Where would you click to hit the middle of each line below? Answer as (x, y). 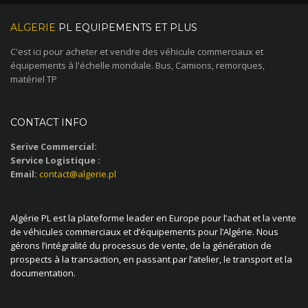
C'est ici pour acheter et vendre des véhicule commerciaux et (137, 52)
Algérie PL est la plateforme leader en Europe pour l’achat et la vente (153, 218)
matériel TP (34, 79)
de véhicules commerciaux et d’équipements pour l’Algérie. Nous (144, 232)
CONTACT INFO (49, 122)
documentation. (43, 273)
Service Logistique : (55, 160)
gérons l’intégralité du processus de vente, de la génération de (141, 245)
